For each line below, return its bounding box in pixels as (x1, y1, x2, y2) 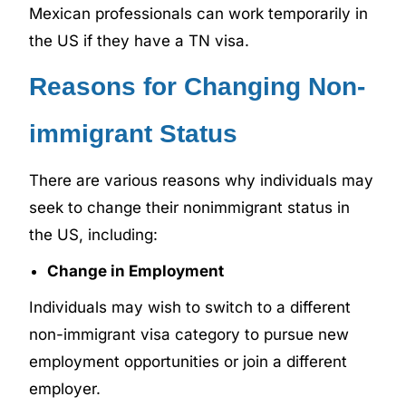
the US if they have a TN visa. (29, 31, 250, 50)
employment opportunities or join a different (29, 352, 348, 371)
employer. (29, 379, 101, 398)
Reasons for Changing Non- (29, 72, 366, 101)
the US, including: (29, 225, 159, 244)
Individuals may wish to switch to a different (29, 297, 352, 316)
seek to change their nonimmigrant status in (29, 198, 351, 217)
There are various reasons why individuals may (29, 170, 374, 189)
